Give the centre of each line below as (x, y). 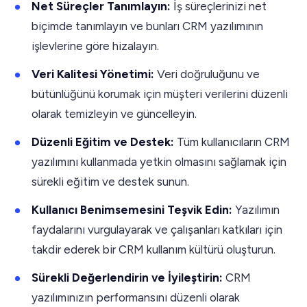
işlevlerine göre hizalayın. (95, 46)
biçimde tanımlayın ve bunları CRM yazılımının (147, 26)
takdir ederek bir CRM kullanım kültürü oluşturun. (153, 249)
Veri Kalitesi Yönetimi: (93, 74)
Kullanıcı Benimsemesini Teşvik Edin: (133, 209)
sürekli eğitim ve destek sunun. (110, 181)
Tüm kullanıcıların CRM (232, 142)
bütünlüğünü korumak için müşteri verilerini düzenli (160, 94)
